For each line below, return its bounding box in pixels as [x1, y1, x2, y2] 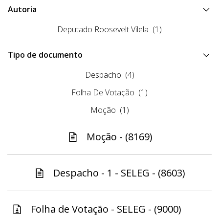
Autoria [8, 4, 37, 15]
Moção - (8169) [86, 130, 153, 144]
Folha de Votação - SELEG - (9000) [31, 202, 181, 216]
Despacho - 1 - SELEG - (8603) [53, 166, 185, 180]
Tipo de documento [8, 49, 83, 61]
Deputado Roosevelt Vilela [57, 24, 149, 35]
